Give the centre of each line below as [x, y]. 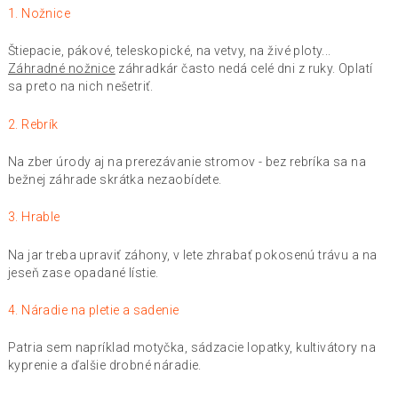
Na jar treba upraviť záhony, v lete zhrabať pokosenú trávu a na [192, 255]
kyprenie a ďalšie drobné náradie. [104, 366]
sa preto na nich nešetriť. [80, 87]
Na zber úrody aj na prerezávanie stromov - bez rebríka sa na [187, 161]
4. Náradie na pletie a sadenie [93, 310]
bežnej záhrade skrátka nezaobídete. [115, 179]
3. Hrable [34, 217]
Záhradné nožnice [61, 69]
